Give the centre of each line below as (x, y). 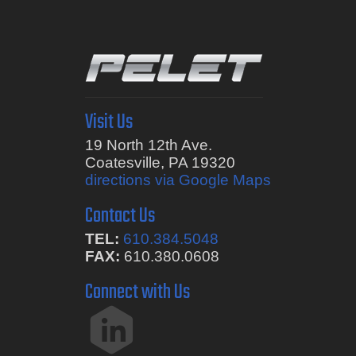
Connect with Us (137, 292)
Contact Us (120, 216)
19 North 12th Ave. (148, 145)
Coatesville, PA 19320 (160, 162)
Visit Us (108, 122)
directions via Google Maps (178, 180)
